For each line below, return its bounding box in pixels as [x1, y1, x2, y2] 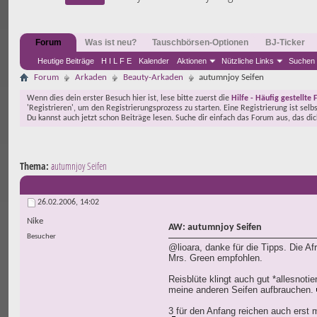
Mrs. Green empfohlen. [168, 253, 263, 264]
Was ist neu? [85, 38, 137, 47]
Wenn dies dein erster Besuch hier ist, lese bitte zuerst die [27, 94, 231, 103]
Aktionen [177, 57, 207, 65]
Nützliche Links [221, 57, 274, 65]
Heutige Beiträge [38, 57, 94, 65]
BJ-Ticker [265, 38, 305, 47]
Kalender [139, 57, 169, 65]
